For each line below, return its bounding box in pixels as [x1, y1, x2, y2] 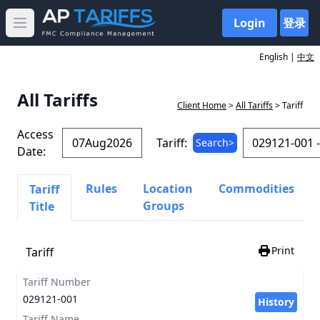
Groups [143, 198, 184, 214]
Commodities [219, 181, 294, 196]
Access [17, 126, 54, 142]
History [258, 295, 294, 309]
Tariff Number [23, 275, 91, 289]
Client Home [177, 99, 226, 111]
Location [143, 181, 193, 196]
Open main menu [19, 22, 114, 39]
